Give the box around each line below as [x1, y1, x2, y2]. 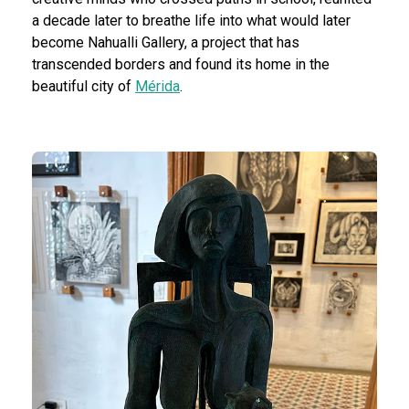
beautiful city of [32, 78, 135, 95]
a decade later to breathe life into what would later [32, 12, 351, 29]
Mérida [135, 78, 180, 95]
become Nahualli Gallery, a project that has [32, 34, 299, 51]
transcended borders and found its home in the [32, 56, 330, 73]
